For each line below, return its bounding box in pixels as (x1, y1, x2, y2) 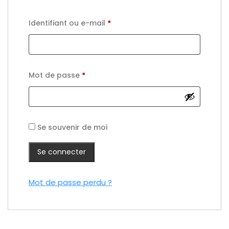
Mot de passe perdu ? (29, 177, 112, 188)
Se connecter (37, 147, 86, 157)
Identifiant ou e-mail (29, 18, 107, 29)
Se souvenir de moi (37, 122, 107, 133)
